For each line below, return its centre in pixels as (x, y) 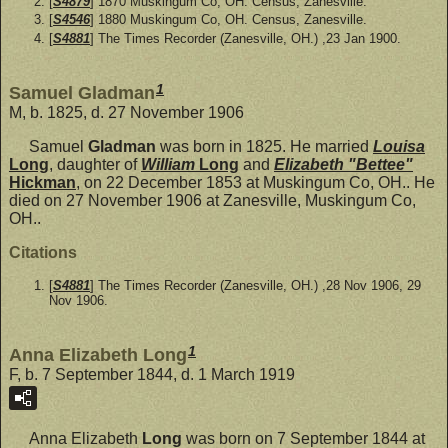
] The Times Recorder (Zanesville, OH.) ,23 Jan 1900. (245, 38)
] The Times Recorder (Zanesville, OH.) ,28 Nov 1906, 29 (255, 285)
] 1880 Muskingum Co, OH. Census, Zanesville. (228, 20)
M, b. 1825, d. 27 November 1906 (126, 112)
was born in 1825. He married (264, 146)
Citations (43, 252)
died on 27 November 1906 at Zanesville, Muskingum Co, (212, 200)
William (170, 164)
